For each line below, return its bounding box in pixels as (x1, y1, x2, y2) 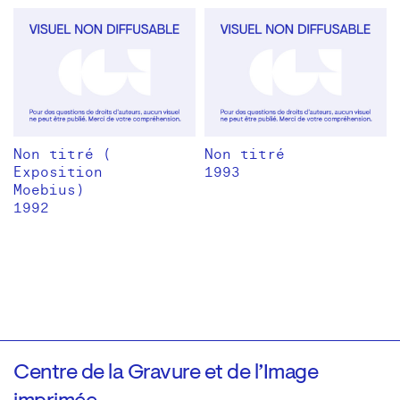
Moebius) (13, 181, 85, 200)
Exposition (13, 163, 103, 182)
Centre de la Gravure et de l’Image (13, 362, 318, 385)
